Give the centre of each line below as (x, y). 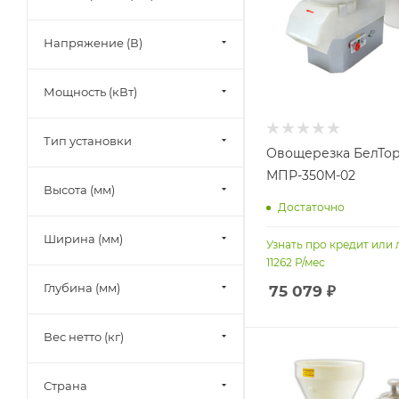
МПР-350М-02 (311, 175)
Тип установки (88, 141)
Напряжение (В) (93, 43)
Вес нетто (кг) (84, 337)
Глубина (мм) (82, 288)
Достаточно (311, 208)
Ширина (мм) (83, 239)
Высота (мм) (79, 190)
